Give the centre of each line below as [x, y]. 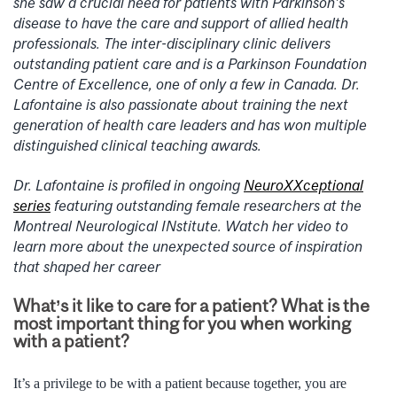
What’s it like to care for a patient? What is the [191, 306]
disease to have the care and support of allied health [181, 23]
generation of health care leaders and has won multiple [190, 125]
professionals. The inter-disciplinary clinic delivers [172, 43]
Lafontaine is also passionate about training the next [181, 104]
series [32, 205]
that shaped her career [87, 266]
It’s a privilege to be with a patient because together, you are [180, 384]
